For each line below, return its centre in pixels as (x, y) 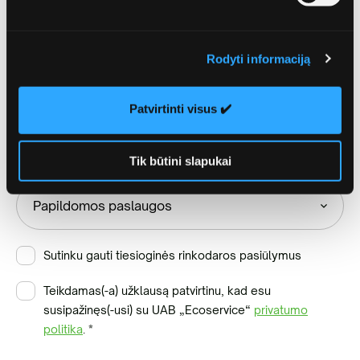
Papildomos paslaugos (98, 161)
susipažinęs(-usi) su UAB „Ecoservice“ (149, 310)
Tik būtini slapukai (180, 161)
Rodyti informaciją (258, 59)
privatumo (281, 310)
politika (63, 329)
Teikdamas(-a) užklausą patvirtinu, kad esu (157, 290)
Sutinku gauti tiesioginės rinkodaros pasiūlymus (172, 255)
